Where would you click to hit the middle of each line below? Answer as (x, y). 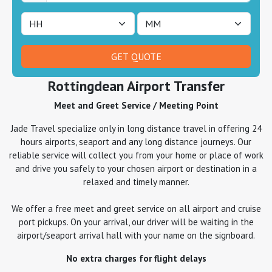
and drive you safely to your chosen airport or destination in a (136, 168)
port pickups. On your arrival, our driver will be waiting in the (136, 222)
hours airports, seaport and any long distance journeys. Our (136, 141)
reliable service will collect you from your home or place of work (136, 155)
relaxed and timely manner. (136, 182)
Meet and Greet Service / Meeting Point (136, 105)
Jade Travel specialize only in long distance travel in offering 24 (136, 128)
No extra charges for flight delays (136, 258)
